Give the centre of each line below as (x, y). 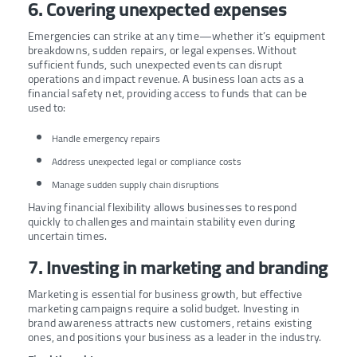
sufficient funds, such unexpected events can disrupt (155, 65)
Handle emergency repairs (106, 139)
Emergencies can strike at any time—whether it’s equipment (177, 36)
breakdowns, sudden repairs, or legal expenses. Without (162, 51)
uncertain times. (68, 236)
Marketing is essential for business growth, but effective (165, 294)
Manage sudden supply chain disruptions (136, 185)
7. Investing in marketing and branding (178, 268)
